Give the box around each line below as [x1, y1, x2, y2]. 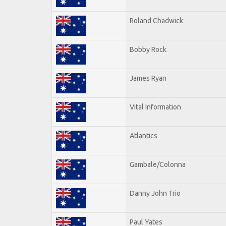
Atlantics [130, 131, 157, 140]
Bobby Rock [130, 45, 166, 53]
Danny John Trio [130, 189, 181, 197]
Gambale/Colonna [130, 160, 186, 168]
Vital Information [130, 102, 181, 111]
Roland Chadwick [130, 16, 183, 25]
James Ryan [130, 74, 166, 82]
